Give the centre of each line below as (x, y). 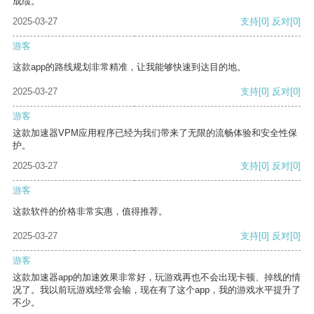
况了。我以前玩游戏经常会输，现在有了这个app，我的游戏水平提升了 (157, 290)
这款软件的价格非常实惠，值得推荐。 (90, 212)
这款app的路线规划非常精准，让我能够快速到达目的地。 (129, 67)
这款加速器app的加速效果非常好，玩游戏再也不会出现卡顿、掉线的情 (157, 278)
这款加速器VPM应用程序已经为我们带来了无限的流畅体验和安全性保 (155, 133)
